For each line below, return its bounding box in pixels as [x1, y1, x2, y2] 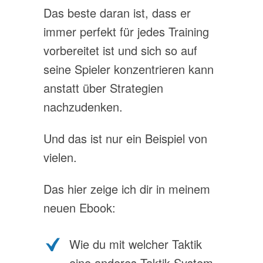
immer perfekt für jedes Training [43, 23, 209, 40]
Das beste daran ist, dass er [43, 4, 191, 21]
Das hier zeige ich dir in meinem [43, 180, 210, 197]
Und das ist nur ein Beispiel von [43, 130, 207, 147]
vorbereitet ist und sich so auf [43, 42, 197, 59]
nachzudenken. [43, 98, 123, 115]
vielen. [43, 149, 77, 166]
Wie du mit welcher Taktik [69, 235, 202, 252]
